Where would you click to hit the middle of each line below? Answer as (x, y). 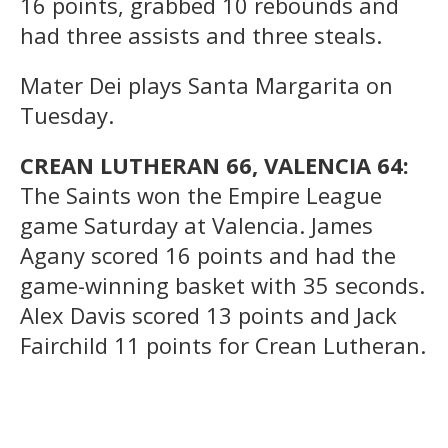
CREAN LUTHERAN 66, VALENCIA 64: (214, 164)
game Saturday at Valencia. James (196, 224)
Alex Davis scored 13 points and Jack (208, 314)
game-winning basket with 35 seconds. (222, 284)
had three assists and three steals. (201, 34)
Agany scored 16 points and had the (208, 254)
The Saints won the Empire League (201, 194)
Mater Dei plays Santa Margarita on (206, 84)
